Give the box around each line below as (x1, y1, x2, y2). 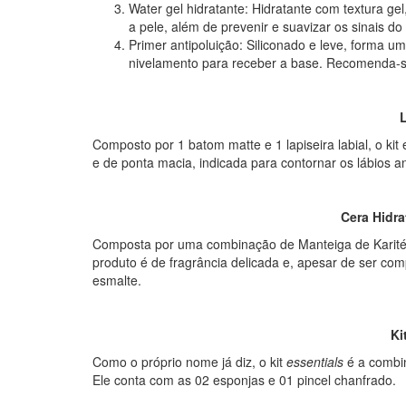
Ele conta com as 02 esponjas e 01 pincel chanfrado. (92, 371, 396, 389)
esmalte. (92, 271, 141, 289)
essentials (286, 353, 347, 371)
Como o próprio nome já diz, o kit (92, 353, 286, 371)
